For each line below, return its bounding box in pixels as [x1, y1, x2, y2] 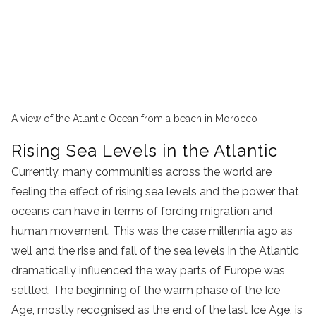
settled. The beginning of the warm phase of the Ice [11, 284, 280, 298]
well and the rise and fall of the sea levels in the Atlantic [11, 244, 299, 258]
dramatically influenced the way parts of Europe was [11, 264, 285, 278]
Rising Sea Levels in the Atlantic [11, 140, 278, 162]
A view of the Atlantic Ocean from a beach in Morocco [11, 113, 257, 125]
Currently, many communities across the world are [11, 165, 272, 179]
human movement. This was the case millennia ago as [11, 224, 293, 238]
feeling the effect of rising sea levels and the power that [11, 185, 299, 199]
